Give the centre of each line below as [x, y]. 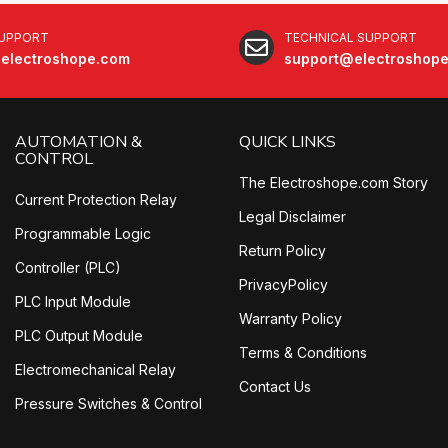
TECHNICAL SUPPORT [350, 38]
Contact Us [275, 387]
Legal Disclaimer [292, 217]
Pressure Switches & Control [108, 404]
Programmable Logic [83, 234]
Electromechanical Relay [95, 370]
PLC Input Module [73, 302]
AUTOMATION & [78, 142]
